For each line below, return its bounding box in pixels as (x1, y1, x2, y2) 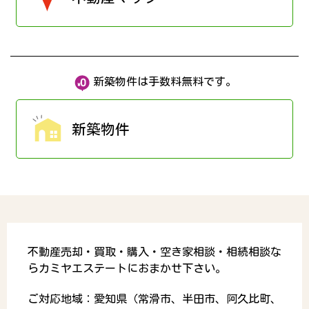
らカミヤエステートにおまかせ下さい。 (28, 263, 226, 275)
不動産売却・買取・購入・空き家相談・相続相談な (28, 246, 281, 258)
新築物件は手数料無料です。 (93, 76, 237, 88)
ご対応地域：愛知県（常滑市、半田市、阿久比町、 (28, 293, 281, 305)
